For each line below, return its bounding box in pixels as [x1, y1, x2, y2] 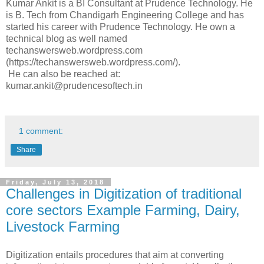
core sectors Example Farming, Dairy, [6, 202, 240, 218]
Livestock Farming [6, 218, 120, 235]
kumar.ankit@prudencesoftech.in [6, 80, 143, 91]
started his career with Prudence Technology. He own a [6, 21, 235, 32]
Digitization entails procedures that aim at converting [6, 249, 224, 260]
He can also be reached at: [6, 68, 120, 79]
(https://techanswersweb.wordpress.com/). [6, 57, 180, 67]
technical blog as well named [6, 33, 127, 44]
